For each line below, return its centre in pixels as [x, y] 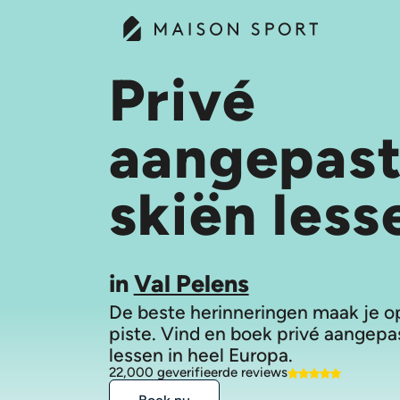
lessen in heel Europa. [200, 355]
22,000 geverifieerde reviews [198, 372]
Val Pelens [191, 283]
